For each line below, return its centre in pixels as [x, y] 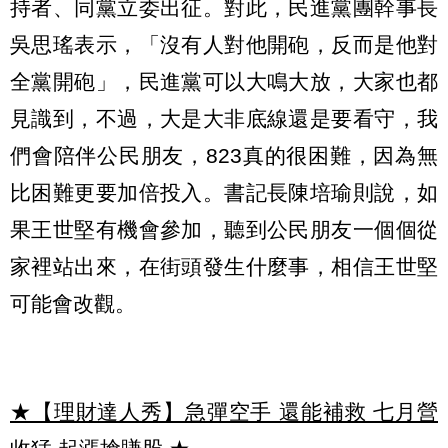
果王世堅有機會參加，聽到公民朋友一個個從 [224, 229]
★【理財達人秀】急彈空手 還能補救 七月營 [224, 412]
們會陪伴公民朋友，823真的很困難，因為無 [224, 155]
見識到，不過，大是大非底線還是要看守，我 [224, 118]
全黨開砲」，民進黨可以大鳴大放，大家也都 [224, 81]
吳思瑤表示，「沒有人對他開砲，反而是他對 [224, 44]
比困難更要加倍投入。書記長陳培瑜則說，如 [224, 192]
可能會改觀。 [73, 303]
